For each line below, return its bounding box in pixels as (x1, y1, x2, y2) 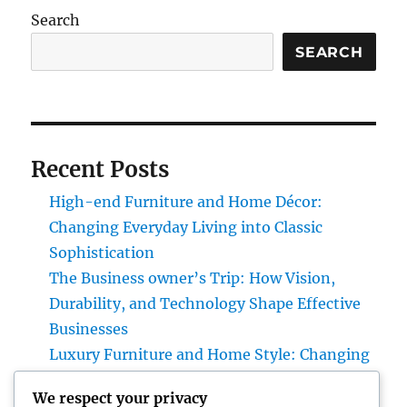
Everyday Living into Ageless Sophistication (49, 371, 365, 390)
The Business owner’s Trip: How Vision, (49, 269, 336, 288)
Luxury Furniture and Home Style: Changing (49, 345, 371, 364)
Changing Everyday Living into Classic (49, 218, 323, 237)
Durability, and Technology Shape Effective (49, 294, 362, 313)
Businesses (49, 320, 129, 339)
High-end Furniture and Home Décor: (49, 193, 323, 212)
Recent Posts (31, 155, 170, 184)
